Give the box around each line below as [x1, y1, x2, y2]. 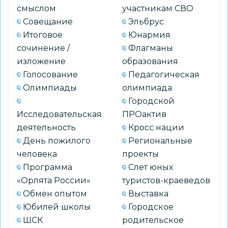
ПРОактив [122, 109, 166, 119]
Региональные [128, 135, 192, 146]
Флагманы [128, 43, 173, 53]
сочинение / [17, 43, 70, 53]
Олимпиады [23, 82, 77, 93]
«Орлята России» [17, 175, 91, 185]
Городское [128, 202, 174, 212]
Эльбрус [128, 16, 164, 26]
